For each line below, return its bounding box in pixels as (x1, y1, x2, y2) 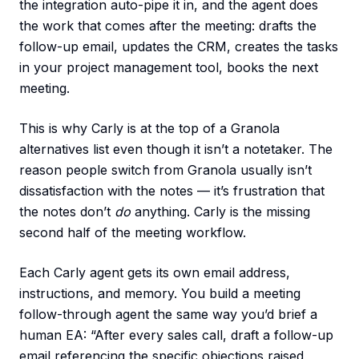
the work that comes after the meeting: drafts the (19, 18, 317, 34)
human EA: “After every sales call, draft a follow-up (19, 327, 333, 344)
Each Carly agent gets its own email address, (19, 264, 290, 281)
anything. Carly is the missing (131, 204, 310, 220)
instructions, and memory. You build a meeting (19, 285, 301, 302)
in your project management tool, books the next (19, 59, 318, 76)
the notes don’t (19, 204, 115, 220)
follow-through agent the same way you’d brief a (19, 306, 317, 323)
